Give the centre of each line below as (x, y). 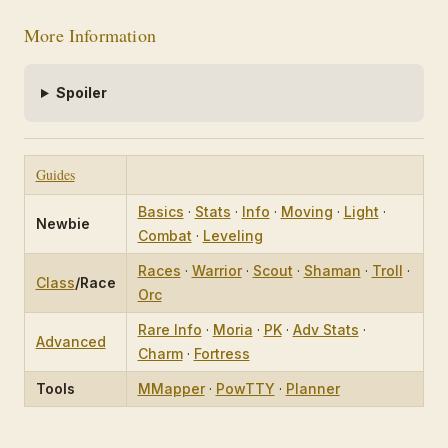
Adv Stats (325, 330)
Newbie (62, 224)
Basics (160, 212)
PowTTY (245, 389)
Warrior (216, 271)
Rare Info (169, 330)
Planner (312, 389)
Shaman (332, 271)
